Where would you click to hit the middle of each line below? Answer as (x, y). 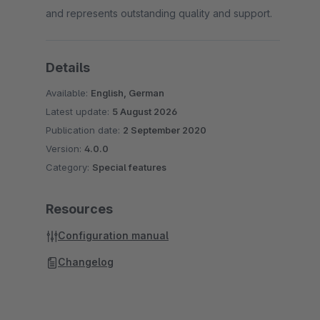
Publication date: (84, 130)
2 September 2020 (165, 130)
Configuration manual (113, 235)
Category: (69, 167)
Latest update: (79, 111)
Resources (79, 209)
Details (68, 67)
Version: (65, 149)
